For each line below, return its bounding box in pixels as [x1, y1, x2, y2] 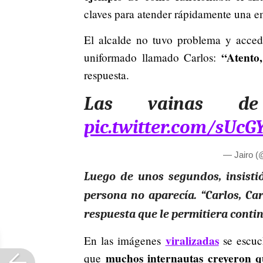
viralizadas [165, 232, 219, 249]
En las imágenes [84, 233, 166, 248]
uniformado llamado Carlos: [84, 50, 221, 65]
